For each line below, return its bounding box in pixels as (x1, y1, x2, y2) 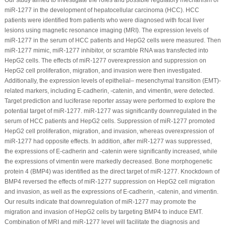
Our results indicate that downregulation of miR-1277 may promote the (4, 198, 196, 205)
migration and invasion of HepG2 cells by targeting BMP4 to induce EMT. (4, 208, 203, 215)
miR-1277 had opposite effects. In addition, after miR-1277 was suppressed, (4, 137, 212, 145)
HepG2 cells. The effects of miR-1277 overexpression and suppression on (4, 56, 206, 64)
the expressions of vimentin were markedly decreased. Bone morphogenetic (4, 157, 212, 165)
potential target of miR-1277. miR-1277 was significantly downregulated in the (4, 107, 217, 115)
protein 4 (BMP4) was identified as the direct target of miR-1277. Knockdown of (4, 167, 219, 175)
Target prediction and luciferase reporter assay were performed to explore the (4, 97, 215, 104)
